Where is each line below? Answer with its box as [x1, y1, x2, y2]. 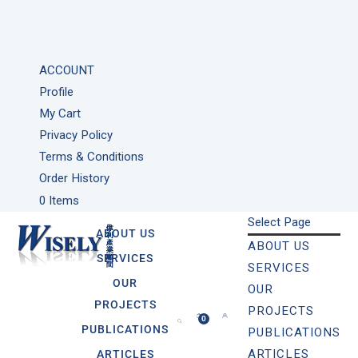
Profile [38, 85, 74, 99]
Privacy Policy [38, 128, 113, 142]
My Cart [38, 106, 81, 121]
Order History [38, 171, 109, 185]
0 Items [38, 193, 79, 208]
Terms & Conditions [38, 149, 144, 164]
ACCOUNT [38, 63, 94, 78]
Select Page [247, 214, 311, 229]
